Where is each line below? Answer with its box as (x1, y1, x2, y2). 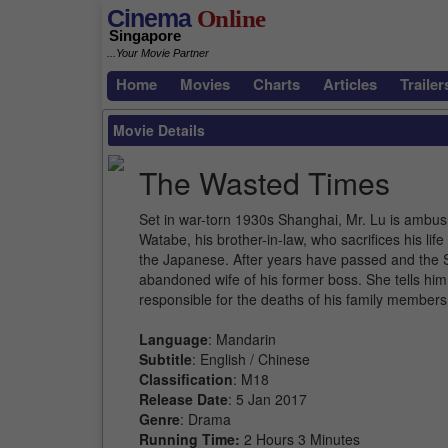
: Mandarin (208, 329, 276, 349)
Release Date (139, 389, 228, 409)
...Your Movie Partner (107, 47, 209, 60)
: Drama (180, 409, 231, 429)
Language (139, 329, 208, 349)
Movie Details (113, 120, 205, 140)
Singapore (109, 27, 181, 45)
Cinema (107, 4, 191, 32)
